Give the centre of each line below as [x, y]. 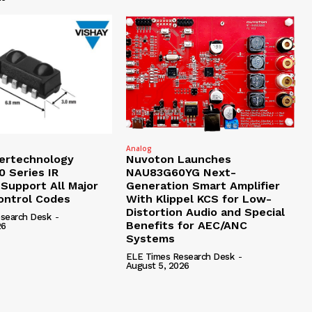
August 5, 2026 [157, 265]
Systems [150, 238]
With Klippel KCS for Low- [198, 198]
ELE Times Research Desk [180, 256]
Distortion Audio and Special [205, 212]
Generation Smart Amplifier [203, 185]
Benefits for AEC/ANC [186, 225]
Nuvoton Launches [178, 159]
